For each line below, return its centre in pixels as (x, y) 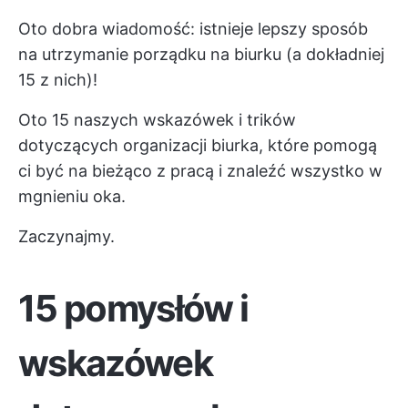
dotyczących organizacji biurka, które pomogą (198, 145)
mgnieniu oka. (72, 196)
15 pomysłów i (133, 308)
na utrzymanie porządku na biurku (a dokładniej (201, 54)
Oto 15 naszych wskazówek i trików (157, 120)
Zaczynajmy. (66, 236)
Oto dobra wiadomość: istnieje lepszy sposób (193, 29)
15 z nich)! (58, 80)
